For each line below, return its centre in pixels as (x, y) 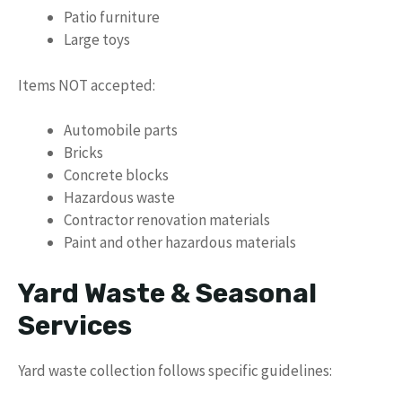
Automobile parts (121, 130)
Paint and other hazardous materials (180, 242)
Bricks (83, 153)
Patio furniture (112, 17)
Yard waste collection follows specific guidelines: (175, 370)
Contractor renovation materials (167, 220)
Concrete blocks (116, 175)
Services (75, 325)
